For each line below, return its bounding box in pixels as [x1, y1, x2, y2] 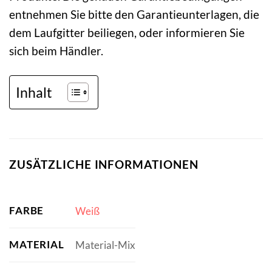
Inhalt [16, 83, 52, 101]
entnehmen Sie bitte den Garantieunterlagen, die [9, 7, 259, 21]
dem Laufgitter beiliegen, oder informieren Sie [9, 25, 245, 39]
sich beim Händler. [9, 43, 103, 58]
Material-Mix [75, 238, 135, 251]
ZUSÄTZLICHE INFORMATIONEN [9, 157, 199, 171]
